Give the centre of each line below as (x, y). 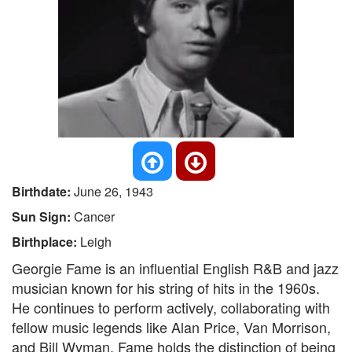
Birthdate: (43, 191)
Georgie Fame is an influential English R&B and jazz (175, 268)
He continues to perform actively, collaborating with (171, 307)
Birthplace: (46, 242)
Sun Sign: (43, 216)
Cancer (94, 216)
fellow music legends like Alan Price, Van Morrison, (171, 327)
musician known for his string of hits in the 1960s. (166, 288)
